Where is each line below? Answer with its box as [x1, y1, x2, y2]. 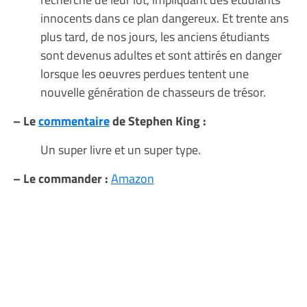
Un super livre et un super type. [40, 139, 204, 159]
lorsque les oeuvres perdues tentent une [40, 63, 249, 83]
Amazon [110, 168, 154, 188]
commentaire [38, 110, 110, 130]
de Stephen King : [109, 110, 209, 130]
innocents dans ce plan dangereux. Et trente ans [40, 8, 288, 27]
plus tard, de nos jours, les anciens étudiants [40, 26, 269, 46]
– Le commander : [12, 168, 111, 188]
